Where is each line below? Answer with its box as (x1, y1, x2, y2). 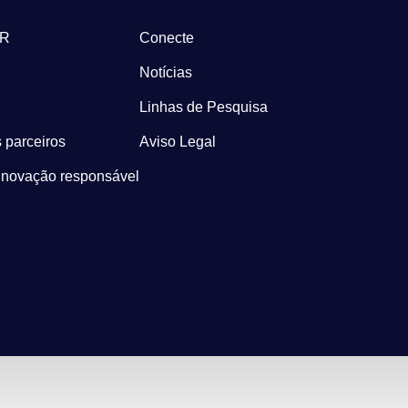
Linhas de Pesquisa (139, 99, 268, 115)
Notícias (139, 65, 192, 80)
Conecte (139, 30, 194, 46)
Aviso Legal (139, 134, 216, 149)
